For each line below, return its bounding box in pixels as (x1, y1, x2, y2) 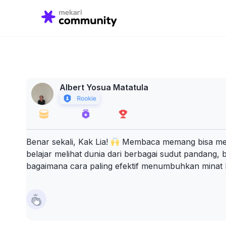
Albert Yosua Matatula (60, 82, 148, 92)
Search (101, 7, 129, 17)
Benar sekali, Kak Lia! (26, 137, 110, 147)
